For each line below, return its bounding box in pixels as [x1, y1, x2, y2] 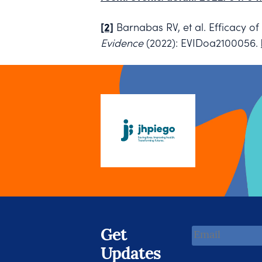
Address [191, 241, 230, 256]
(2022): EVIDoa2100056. [143, 35, 261, 50]
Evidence [101, 35, 143, 50]
